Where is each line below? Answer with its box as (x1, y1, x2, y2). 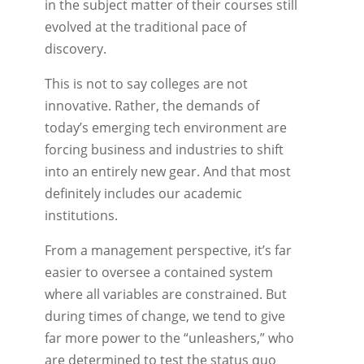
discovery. (44, 39, 106, 58)
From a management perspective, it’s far (44, 240, 292, 259)
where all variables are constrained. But (44, 284, 287, 303)
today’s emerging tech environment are (44, 118, 287, 136)
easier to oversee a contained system (44, 262, 273, 281)
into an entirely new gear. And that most (44, 162, 291, 180)
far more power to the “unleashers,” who (44, 328, 294, 347)
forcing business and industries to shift (44, 140, 284, 158)
